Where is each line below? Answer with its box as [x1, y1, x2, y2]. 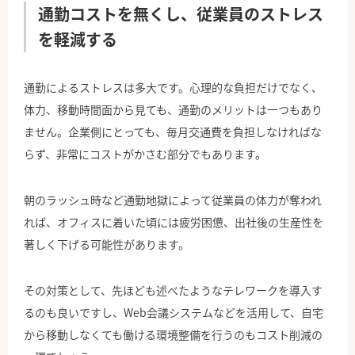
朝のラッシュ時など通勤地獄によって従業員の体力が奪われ [24, 192, 322, 208]
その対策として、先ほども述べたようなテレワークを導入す [24, 282, 323, 299]
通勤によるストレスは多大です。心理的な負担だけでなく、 [24, 79, 323, 96]
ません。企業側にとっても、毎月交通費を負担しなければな [24, 124, 322, 140]
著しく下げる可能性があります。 [24, 236, 189, 253]
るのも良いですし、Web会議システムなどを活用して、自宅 [24, 304, 323, 321]
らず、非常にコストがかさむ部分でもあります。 [24, 146, 266, 162]
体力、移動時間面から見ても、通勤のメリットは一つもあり [24, 101, 323, 118]
